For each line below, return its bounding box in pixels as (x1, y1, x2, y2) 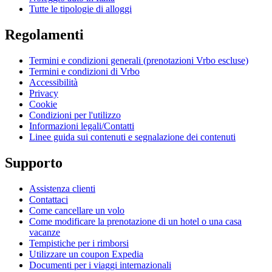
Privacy (29, 87, 58, 98)
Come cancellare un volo (29, 205, 124, 216)
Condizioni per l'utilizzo (29, 109, 121, 120)
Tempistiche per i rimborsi (29, 237, 129, 248)
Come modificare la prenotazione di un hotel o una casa (29, 216, 242, 226)
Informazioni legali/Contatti (29, 120, 134, 131)
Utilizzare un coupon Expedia (29, 248, 143, 259)
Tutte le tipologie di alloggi (29, 3, 132, 14)
